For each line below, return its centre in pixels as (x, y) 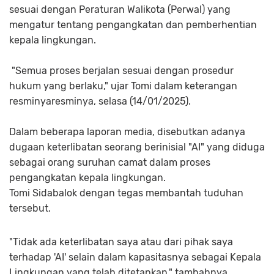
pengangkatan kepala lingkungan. (89, 178)
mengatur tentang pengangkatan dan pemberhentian (133, 25)
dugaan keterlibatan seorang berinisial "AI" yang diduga (137, 147)
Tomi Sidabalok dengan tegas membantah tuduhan (126, 193)
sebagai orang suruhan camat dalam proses (110, 162)
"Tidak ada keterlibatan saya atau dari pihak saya (121, 242)
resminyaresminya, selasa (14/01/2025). (101, 101)
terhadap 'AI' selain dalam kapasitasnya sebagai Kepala (135, 257)
